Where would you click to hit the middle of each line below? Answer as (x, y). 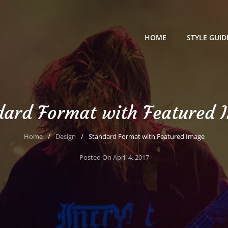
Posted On (96, 157)
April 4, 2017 (131, 157)
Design (65, 136)
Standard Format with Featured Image (146, 136)
